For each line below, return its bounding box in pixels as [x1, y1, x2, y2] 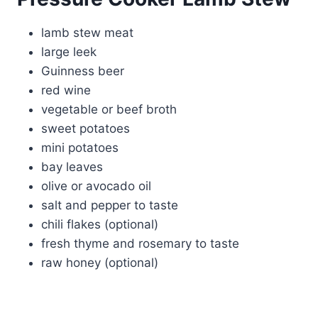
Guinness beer [41, 64, 124, 79]
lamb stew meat [41, 26, 133, 40]
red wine [41, 83, 91, 98]
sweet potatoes [41, 121, 130, 136]
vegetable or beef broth [41, 102, 177, 117]
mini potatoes [41, 141, 119, 155]
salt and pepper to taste [41, 198, 178, 213]
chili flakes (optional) [41, 217, 158, 232]
